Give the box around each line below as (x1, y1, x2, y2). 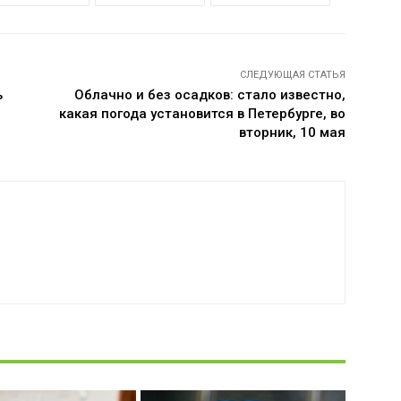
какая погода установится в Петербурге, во (58, 106, 346, 122)
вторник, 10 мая (238, 124, 346, 141)
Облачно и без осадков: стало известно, (73, 87, 346, 103)
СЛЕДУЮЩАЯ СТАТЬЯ (239, 69, 346, 81)
